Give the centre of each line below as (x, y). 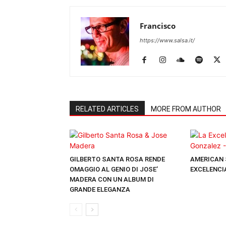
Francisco (158, 26)
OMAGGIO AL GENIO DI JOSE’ (114, 169)
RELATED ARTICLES (107, 109)
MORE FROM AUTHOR (186, 109)
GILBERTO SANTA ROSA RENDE (117, 159)
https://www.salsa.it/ (167, 40)
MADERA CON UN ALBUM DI (112, 179)
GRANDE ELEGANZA (100, 189)
